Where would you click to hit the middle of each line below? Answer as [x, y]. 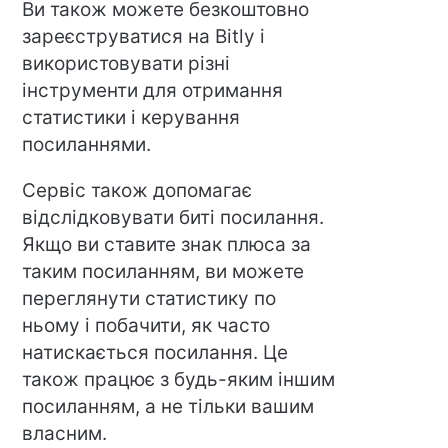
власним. [65, 433]
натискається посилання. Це [155, 352]
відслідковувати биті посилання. [173, 217]
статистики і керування [131, 117]
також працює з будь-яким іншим [179, 379]
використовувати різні [126, 63]
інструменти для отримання [153, 90]
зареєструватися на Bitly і [144, 36]
